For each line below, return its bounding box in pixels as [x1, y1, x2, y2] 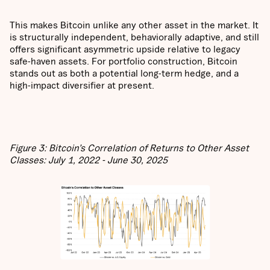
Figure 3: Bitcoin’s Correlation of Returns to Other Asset [10, 142, 249, 154]
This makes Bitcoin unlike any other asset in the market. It [10, 19, 259, 31]
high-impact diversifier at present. [10, 80, 154, 91]
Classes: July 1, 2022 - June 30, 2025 [10, 154, 168, 166]
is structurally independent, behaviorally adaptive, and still [10, 31, 259, 43]
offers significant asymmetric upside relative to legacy [10, 43, 240, 55]
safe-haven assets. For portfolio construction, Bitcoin [10, 55, 237, 67]
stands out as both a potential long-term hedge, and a [10, 67, 239, 79]
